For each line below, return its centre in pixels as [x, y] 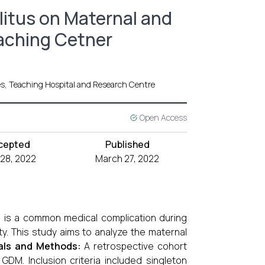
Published [127, 144]
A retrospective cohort [134, 246]
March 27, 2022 [127, 159]
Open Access [163, 117]
